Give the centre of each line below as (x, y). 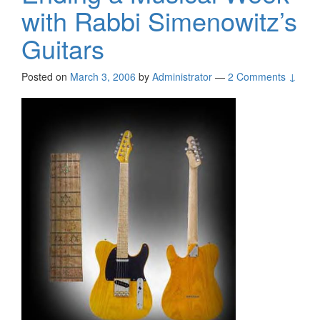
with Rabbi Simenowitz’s (159, 21)
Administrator (182, 77)
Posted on (46, 77)
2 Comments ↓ (262, 77)
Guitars (63, 49)
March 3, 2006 (103, 77)
